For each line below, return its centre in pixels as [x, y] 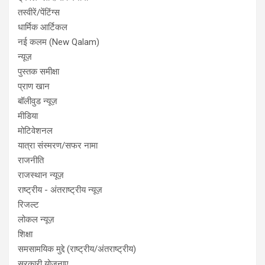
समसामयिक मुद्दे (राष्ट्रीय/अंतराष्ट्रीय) [77, 249]
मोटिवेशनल [35, 131]
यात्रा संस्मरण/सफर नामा [58, 146]
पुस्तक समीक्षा [38, 72]
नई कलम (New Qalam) [59, 42]
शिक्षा [25, 234]
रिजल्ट [28, 205]
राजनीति [31, 160]
